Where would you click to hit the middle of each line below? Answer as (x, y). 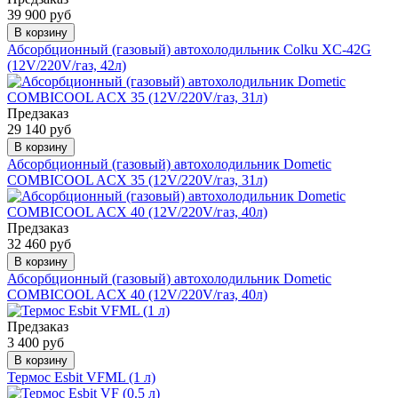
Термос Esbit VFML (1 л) (81, 378)
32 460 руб (39, 244)
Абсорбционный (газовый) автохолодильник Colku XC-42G (189, 50)
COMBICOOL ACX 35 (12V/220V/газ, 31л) (137, 180)
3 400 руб (36, 343)
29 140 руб (39, 130)
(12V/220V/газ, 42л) (67, 66)
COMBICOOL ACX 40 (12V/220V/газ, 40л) (137, 295)
